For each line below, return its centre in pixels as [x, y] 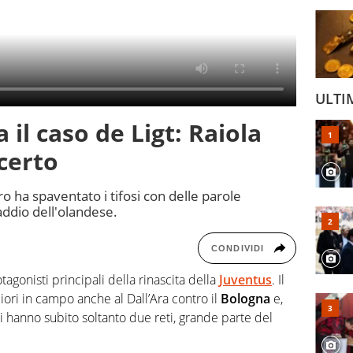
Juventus [245, 280]
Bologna [247, 299]
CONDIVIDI [238, 249]
